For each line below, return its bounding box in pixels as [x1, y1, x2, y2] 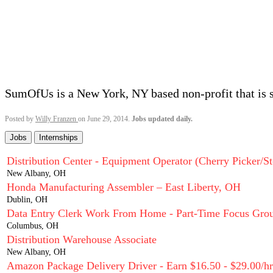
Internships [39, 133, 78, 142]
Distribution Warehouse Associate [7, 233, 157, 246]
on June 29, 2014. [78, 115, 132, 123]
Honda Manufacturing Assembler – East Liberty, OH [7, 181, 241, 193]
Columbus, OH [7, 221, 58, 230]
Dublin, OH [7, 195, 48, 204]
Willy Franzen [35, 115, 78, 123]
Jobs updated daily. [132, 115, 193, 123]
